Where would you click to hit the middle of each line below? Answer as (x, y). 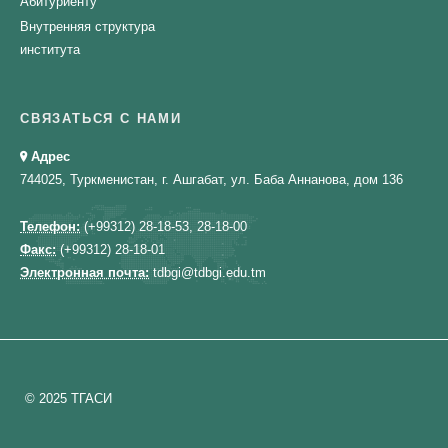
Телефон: (50, 226)
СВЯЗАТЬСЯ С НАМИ (101, 118)
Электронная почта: (84, 272)
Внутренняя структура (87, 26)
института (50, 49)
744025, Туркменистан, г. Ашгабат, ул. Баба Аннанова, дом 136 (211, 179)
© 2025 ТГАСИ (68, 398)
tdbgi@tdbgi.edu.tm (207, 272)
